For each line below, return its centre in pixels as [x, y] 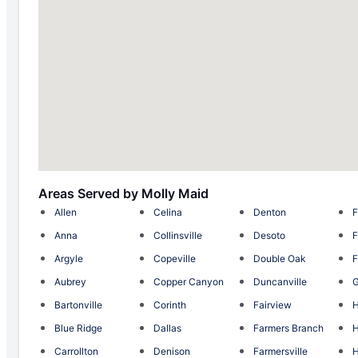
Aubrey [70, 281]
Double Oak [279, 258]
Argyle [69, 258]
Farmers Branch [288, 328]
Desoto [269, 235]
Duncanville [280, 281]
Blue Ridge [78, 328]
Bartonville [78, 304]
